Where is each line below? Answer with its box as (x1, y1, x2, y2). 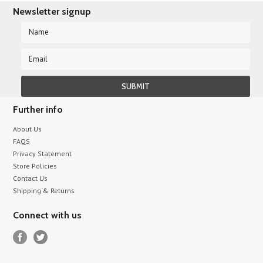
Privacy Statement (13, 149, 72, 158)
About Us (13, 124, 42, 133)
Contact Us (13, 174, 48, 183)
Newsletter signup (13, 6, 92, 17)
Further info (13, 104, 63, 115)
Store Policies (13, 161, 58, 170)
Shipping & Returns (13, 186, 75, 195)
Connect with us (13, 210, 82, 221)
